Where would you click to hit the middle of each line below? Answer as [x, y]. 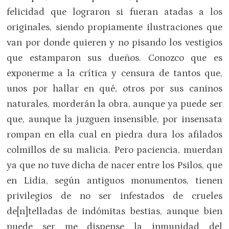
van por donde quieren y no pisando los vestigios [114, 42]
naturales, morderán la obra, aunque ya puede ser [114, 104]
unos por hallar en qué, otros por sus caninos [114, 88]
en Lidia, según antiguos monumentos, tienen [114, 180]
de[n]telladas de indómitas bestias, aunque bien [114, 211]
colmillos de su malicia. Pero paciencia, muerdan [114, 150]
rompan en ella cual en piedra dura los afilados [114, 134]
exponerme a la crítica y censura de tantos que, [114, 73]
